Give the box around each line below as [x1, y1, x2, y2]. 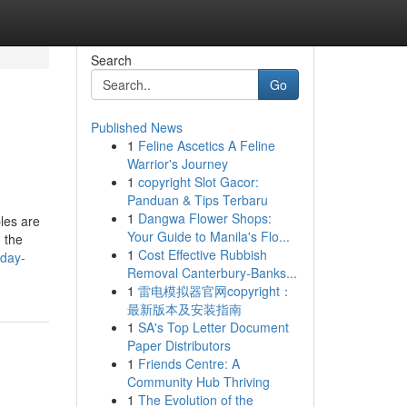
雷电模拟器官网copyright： [137, 282, 293, 300]
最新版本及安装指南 [126, 300, 242, 318]
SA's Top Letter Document [137, 318, 289, 336]
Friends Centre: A [137, 354, 240, 372]
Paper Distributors [126, 336, 231, 354]
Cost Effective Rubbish [137, 245, 267, 263]
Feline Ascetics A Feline [137, 136, 275, 154]
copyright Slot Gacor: [137, 173, 259, 191]
